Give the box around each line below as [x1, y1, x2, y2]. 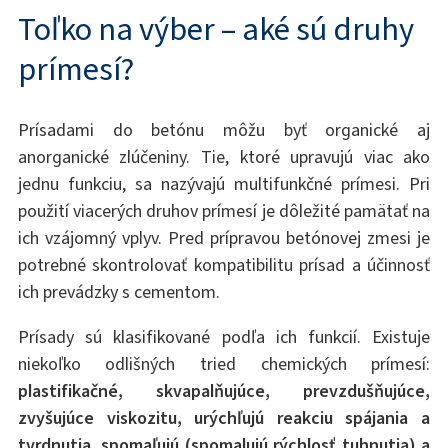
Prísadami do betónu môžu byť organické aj [17, 118, 431, 143]
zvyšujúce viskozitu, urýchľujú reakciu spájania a [17, 406, 431, 431]
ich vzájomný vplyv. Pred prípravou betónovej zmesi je [17, 226, 431, 251]
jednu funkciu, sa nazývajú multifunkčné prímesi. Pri [17, 172, 431, 197]
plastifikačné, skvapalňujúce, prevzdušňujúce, [17, 379, 431, 404]
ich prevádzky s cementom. [17, 280, 220, 305]
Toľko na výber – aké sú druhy [17, 8, 414, 52]
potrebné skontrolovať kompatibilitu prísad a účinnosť [17, 253, 431, 278]
